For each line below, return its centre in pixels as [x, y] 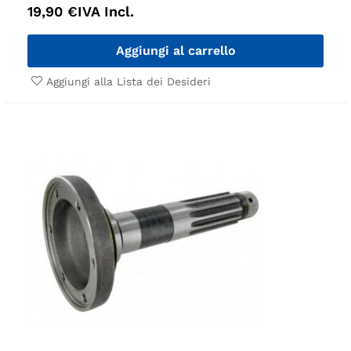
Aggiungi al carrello [175, 50]
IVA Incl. [106, 11]
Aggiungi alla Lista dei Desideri [128, 81]
